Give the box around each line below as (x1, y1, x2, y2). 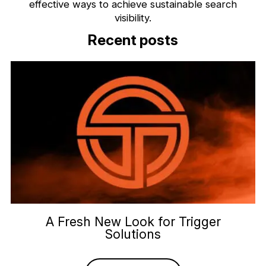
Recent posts (88, 31, 178, 49)
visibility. (115, 11, 151, 24)
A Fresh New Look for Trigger (45, 213, 221, 229)
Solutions (105, 226, 161, 242)
